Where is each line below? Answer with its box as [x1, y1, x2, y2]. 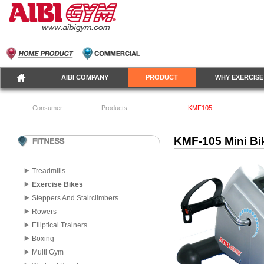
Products [101, 104, 128, 111]
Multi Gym [32, 248, 64, 256]
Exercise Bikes [32, 180, 83, 189]
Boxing [32, 235, 54, 243]
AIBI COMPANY [61, 74, 108, 81]
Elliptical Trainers [32, 221, 87, 229]
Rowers [32, 207, 57, 216]
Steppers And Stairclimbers [32, 194, 118, 202]
